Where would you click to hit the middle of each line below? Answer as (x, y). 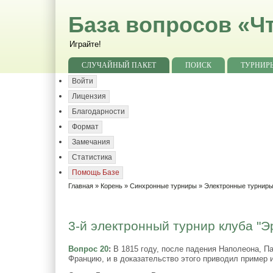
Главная (81, 186)
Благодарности (99, 112)
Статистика (92, 157)
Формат (86, 127)
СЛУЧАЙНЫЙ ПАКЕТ (119, 65)
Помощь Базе (96, 172)
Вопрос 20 (89, 249)
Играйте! (86, 44)
